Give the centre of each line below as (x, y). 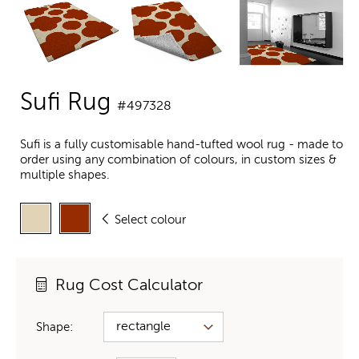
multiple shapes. (65, 175)
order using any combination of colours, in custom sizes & (178, 160)
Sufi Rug (69, 104)
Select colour (150, 220)
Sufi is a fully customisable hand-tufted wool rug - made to (182, 145)
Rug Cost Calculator (129, 286)
